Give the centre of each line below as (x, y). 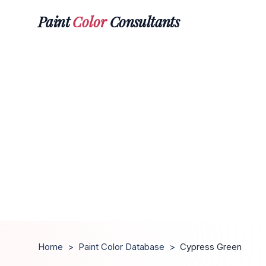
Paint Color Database (121, 247)
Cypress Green (211, 247)
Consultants (143, 21)
